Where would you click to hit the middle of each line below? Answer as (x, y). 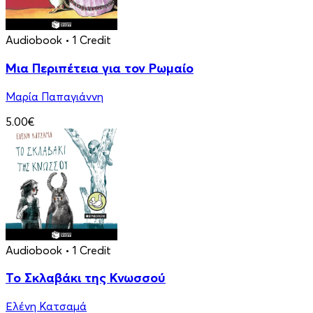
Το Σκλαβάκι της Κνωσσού (86, 278)
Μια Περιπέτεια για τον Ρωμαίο (100, 68)
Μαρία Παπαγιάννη (54, 96)
